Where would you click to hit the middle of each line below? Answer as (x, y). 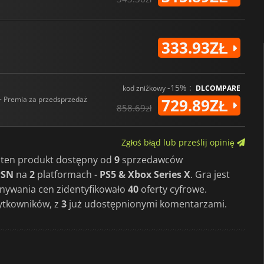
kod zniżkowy (145, 88)
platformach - (67, 174)
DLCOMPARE (218, 88)
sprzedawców (151, 159)
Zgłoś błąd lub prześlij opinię (179, 142)
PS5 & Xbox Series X (145, 174)
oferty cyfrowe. (173, 189)
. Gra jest (210, 174)
